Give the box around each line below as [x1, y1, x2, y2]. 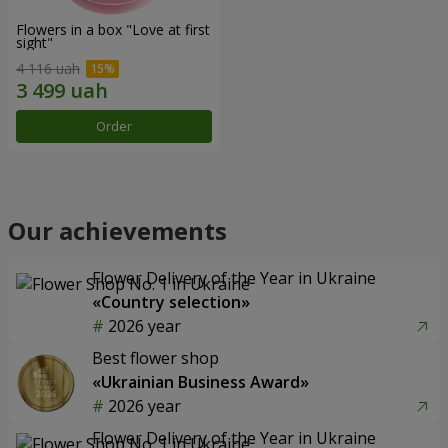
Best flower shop [92, 347, 219, 369]
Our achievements [8, 214, 227, 247]
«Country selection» [92, 291, 250, 313]
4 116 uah [16, 59, 80, 78]
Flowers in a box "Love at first [16, 20, 210, 40]
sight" [16, 33, 53, 53]
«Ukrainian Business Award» [92, 371, 309, 393]
